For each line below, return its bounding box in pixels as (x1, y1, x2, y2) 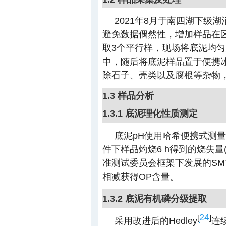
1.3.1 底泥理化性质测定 (102, 108, 198, 119)
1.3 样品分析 (102, 90, 154, 101)
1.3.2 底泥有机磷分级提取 (102, 193, 207, 204)
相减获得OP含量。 (102, 171, 179, 182)
